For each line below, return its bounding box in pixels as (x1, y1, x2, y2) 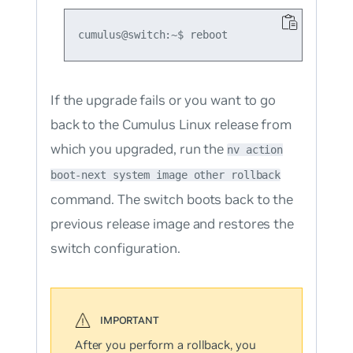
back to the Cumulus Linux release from (50, 116, 292, 134)
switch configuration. (50, 240, 180, 258)
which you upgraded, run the (50, 140, 228, 158)
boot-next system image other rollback (50, 169, 281, 182)
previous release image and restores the (50, 215, 294, 233)
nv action (227, 143, 284, 157)
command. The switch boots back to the (50, 191, 294, 209)
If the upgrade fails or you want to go (50, 91, 277, 110)
